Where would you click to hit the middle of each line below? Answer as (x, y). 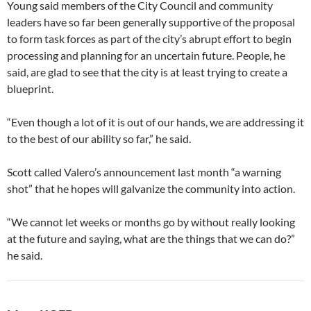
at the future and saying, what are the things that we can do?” (151, 239)
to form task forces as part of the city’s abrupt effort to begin (149, 39)
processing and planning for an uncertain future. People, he (146, 56)
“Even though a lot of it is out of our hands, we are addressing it (155, 122)
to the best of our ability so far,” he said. (99, 139)
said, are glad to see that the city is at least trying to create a (147, 72)
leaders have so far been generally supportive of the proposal (151, 22)
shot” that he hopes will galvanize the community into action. (151, 189)
